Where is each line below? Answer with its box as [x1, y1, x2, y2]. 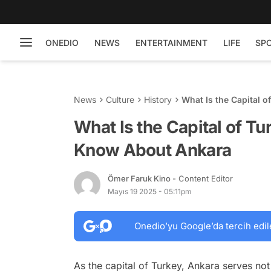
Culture [106, 94, 134, 105]
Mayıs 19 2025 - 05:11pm [108, 186, 192, 196]
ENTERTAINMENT [135, 37, 207, 48]
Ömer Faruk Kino [108, 173, 172, 183]
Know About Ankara [74, 140, 232, 160]
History [144, 94, 172, 105]
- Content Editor [172, 173, 233, 183]
